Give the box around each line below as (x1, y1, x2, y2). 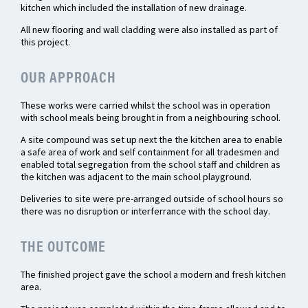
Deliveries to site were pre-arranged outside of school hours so (21, 192, 283, 206)
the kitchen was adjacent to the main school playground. (21, 170, 252, 184)
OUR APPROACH (21, 65, 116, 87)
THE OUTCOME (21, 234, 106, 256)
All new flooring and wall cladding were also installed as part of (21, 23, 278, 36)
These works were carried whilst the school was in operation (21, 99, 270, 112)
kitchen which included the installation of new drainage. (21, 1, 247, 14)
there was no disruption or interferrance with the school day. (21, 205, 270, 218)
